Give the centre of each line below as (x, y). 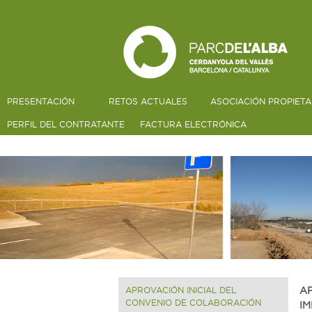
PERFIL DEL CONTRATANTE (66, 124)
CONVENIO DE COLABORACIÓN (193, 302)
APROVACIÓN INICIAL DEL (181, 290)
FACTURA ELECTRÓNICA (193, 124)
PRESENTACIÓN (41, 101)
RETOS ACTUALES (148, 101)
